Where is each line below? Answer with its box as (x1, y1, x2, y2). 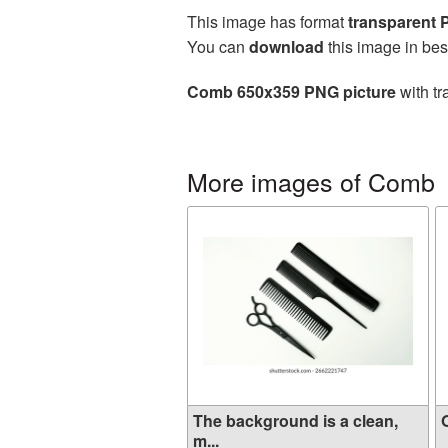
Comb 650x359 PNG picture (187, 80, 396, 103)
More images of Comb (187, 163, 435, 199)
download (249, 35, 324, 58)
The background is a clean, (193, 409, 398, 432)
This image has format (187, 10, 348, 33)
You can (187, 35, 249, 58)
